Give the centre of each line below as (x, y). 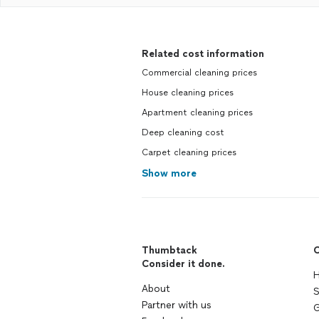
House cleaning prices (188, 93)
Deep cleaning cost (183, 132)
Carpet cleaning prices (189, 152)
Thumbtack (169, 250)
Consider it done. (183, 264)
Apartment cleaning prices (197, 113)
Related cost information (203, 54)
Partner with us (177, 305)
